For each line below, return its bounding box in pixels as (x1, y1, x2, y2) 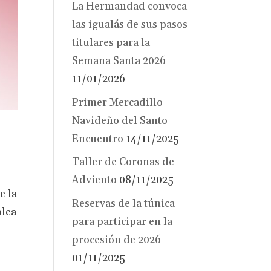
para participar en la (72, 215, 173, 229)
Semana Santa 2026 (72, 54, 166, 68)
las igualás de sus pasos (72, 18, 188, 32)
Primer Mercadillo (72, 96, 163, 109)
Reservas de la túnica (72, 197, 175, 211)
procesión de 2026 (72, 233, 162, 247)
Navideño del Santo (72, 114, 168, 128)
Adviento (72, 174, 117, 188)
